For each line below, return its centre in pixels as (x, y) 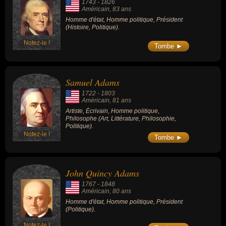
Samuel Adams (93, 82)
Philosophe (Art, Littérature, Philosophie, (121, 118)
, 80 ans (120, 191)
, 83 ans (120, 9)
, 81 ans (120, 100)
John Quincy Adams (102, 173)
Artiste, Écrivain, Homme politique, (112, 111)
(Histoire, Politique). (93, 27)
